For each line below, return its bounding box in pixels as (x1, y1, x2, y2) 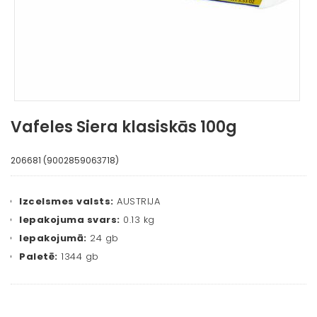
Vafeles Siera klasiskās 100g (11, 116, 237, 139)
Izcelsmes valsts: (19, 195, 114, 209)
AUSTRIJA (113, 195, 160, 209)
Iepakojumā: (19, 231, 87, 246)
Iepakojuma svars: (19, 213, 120, 227)
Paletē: (19, 250, 58, 264)
